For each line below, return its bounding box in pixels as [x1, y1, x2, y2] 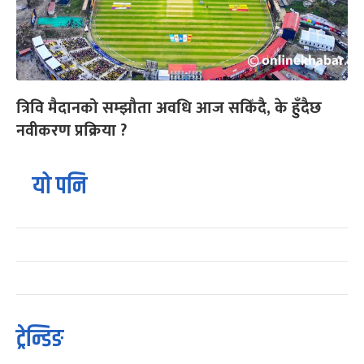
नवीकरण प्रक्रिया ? [16, 117, 127, 145]
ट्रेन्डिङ [16, 321, 63, 358]
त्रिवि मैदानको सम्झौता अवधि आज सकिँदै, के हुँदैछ [16, 94, 322, 123]
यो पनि [32, 168, 87, 206]
